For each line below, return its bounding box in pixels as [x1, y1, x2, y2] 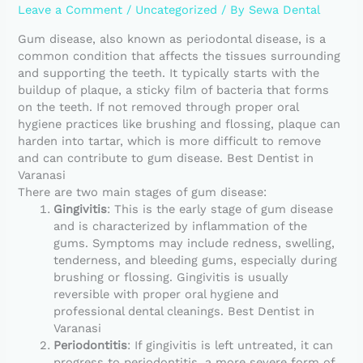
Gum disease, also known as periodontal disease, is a [18, 31, 327, 46]
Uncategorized [135, 2, 218, 17]
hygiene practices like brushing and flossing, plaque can [18, 116, 341, 131]
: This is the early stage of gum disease [107, 201, 334, 216]
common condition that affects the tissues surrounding [18, 48, 341, 63]
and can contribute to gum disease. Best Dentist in [18, 150, 314, 165]
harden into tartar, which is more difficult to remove [18, 133, 322, 148]
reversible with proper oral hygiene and [53, 286, 280, 301]
